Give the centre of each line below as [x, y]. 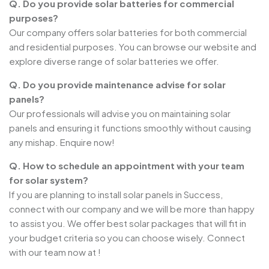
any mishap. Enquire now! [62, 142]
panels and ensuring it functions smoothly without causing [130, 128]
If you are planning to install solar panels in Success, [116, 195]
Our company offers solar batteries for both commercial [128, 32]
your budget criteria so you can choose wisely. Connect [127, 238]
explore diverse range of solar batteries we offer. [114, 61]
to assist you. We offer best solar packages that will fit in [128, 223]
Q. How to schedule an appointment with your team [127, 166]
